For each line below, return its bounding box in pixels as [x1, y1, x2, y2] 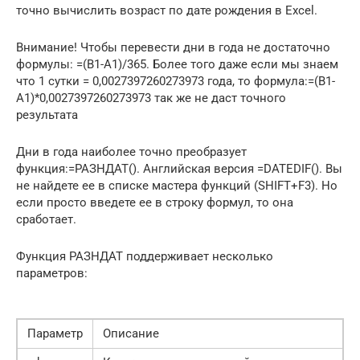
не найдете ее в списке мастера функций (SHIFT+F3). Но [16, 178, 337, 193]
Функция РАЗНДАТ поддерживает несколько [16, 248, 273, 264]
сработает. [16, 211, 76, 227]
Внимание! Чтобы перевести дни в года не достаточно [16, 39, 330, 55]
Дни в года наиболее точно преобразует [16, 144, 247, 159]
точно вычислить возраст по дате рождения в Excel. [16, 2, 317, 18]
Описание [103, 325, 159, 341]
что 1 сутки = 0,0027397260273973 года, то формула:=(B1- [16, 73, 335, 88]
